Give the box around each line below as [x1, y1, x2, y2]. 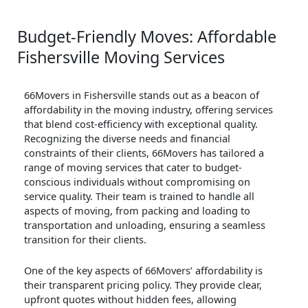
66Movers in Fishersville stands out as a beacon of [24, 88, 259, 102]
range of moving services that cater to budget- [24, 160, 242, 175]
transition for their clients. [24, 232, 146, 247]
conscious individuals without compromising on [24, 175, 250, 189]
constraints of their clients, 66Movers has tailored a [24, 146, 264, 160]
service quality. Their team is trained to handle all [24, 189, 254, 203]
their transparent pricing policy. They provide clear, [24, 277, 262, 291]
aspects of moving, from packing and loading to [24, 203, 250, 218]
